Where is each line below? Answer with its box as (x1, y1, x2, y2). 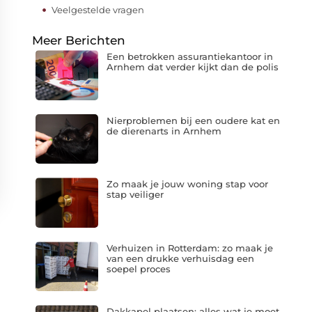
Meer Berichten (32, 33, 125, 47)
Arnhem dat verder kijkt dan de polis (106, 61, 279, 72)
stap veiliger (106, 189, 164, 201)
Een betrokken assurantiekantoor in (106, 51, 273, 62)
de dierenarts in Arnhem (106, 125, 221, 136)
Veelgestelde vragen (52, 3, 144, 15)
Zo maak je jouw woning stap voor (106, 178, 268, 190)
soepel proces (106, 263, 171, 274)
